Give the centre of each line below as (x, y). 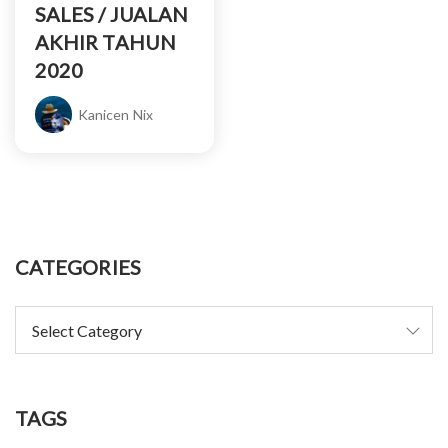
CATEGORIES (78, 266)
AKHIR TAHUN (105, 41)
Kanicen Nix (115, 114)
